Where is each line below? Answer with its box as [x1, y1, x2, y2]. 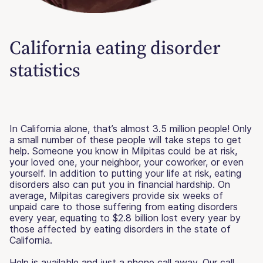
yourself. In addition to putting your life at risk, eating [9, 167, 241, 179]
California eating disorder [9, 34, 221, 60]
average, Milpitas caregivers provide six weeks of [9, 189, 223, 201]
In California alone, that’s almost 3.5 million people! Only [9, 122, 252, 134]
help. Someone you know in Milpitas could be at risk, [9, 144, 237, 157]
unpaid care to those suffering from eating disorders [9, 200, 238, 213]
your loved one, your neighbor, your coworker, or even [9, 156, 244, 168]
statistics [9, 56, 80, 83]
